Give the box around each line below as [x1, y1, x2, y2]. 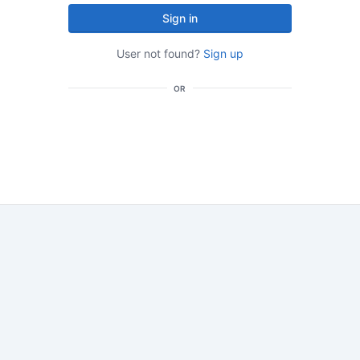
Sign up [203, 47, 243, 60]
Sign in [162, 11, 198, 25]
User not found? [117, 47, 203, 60]
